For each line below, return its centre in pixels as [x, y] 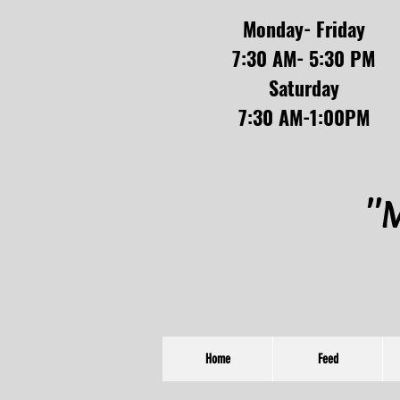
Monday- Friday [304, 29]
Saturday [304, 87]
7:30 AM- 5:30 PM [304, 58]
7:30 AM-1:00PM [304, 117]
